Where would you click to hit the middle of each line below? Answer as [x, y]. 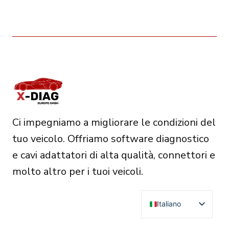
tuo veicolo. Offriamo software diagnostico [111, 139]
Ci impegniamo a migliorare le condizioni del [114, 122]
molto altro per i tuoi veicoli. [78, 171]
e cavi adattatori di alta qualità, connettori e [114, 155]
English [169, 221]
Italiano [169, 204]
